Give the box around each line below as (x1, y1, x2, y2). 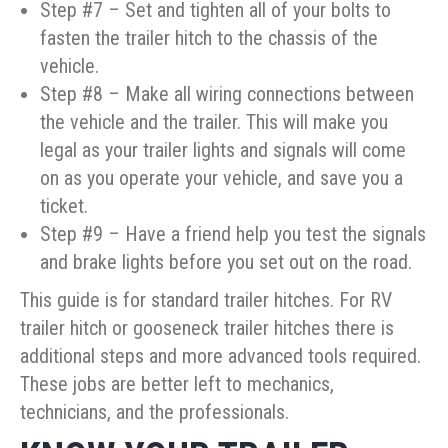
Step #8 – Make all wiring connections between (40, 82, 414, 107)
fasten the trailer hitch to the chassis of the (40, 26, 378, 51)
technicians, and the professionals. (20, 400, 289, 425)
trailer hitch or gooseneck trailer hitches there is (20, 316, 394, 341)
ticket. (40, 194, 88, 219)
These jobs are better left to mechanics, (20, 372, 334, 397)
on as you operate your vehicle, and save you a (40, 166, 403, 191)
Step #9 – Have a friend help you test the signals (40, 222, 426, 247)
